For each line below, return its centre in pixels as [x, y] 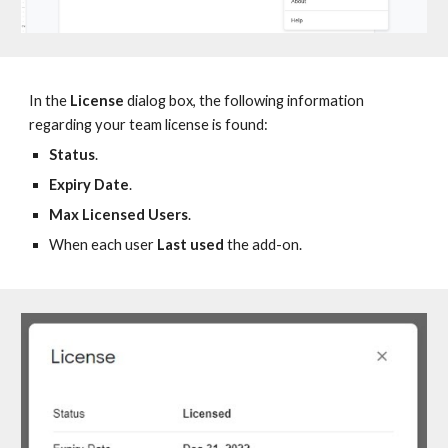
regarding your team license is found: [149, 124]
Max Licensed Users [119, 214]
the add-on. [263, 244]
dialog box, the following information [246, 100]
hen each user [111, 244]
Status [72, 154]
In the [50, 100]
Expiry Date [89, 184]
